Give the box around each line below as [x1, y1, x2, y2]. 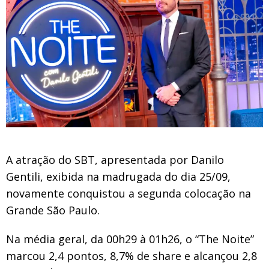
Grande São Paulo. [6, 202, 100, 217]
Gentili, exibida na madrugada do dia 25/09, [6, 169, 231, 184]
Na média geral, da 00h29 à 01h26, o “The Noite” [6, 231, 254, 246]
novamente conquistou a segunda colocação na [6, 186, 251, 201]
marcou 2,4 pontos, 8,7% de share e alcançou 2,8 [6, 248, 257, 263]
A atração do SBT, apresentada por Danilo [6, 152, 224, 167]
